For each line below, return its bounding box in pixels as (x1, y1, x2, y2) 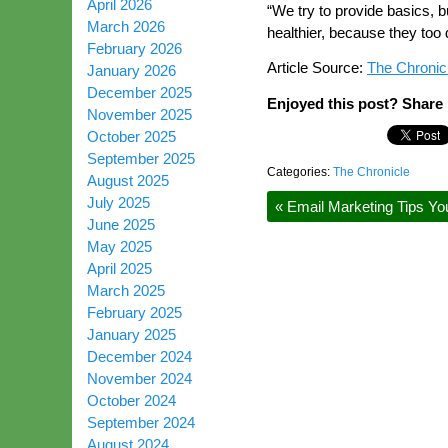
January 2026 (87, 62, 176, 79)
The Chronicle (333, 165, 410, 180)
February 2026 (87, 40, 182, 57)
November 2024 (87, 370, 192, 387)
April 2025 (87, 260, 152, 277)
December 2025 (87, 84, 192, 101)
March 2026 (87, 18, 165, 35)
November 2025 (87, 106, 192, 123)
